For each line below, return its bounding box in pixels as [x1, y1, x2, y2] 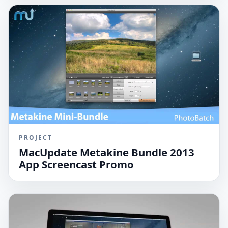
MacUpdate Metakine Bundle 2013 [19, 145, 194, 159]
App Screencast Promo [19, 157, 134, 172]
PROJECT [19, 133, 52, 142]
